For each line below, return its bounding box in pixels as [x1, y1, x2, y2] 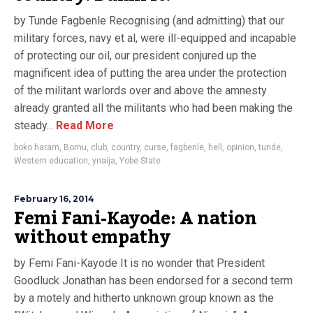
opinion [226, 143, 254, 152]
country [111, 143, 140, 152]
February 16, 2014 [14, 194, 94, 204]
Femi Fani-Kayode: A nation [14, 201, 257, 236]
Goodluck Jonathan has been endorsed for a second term [14, 274, 293, 287]
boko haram [14, 143, 59, 152]
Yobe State [119, 156, 161, 166]
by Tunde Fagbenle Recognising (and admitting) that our [14, 14, 284, 27]
